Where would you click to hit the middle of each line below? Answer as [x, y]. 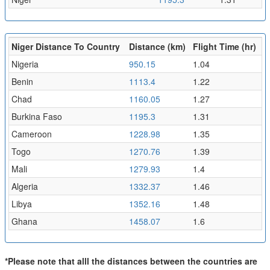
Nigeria [25, 64]
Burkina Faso [36, 116]
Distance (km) [157, 46]
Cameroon [31, 133]
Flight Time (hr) [224, 46]
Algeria [24, 186]
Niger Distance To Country [65, 46]
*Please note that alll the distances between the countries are [131, 261]
